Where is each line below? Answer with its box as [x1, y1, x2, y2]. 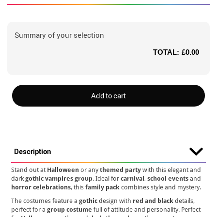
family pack [85, 184, 120, 191]
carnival [121, 175, 145, 182]
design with [97, 197, 133, 204]
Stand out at [11, 166, 47, 173]
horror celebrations [11, 184, 71, 191]
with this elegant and [141, 166, 201, 173]
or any [79, 166, 100, 173]
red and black [133, 197, 174, 204]
